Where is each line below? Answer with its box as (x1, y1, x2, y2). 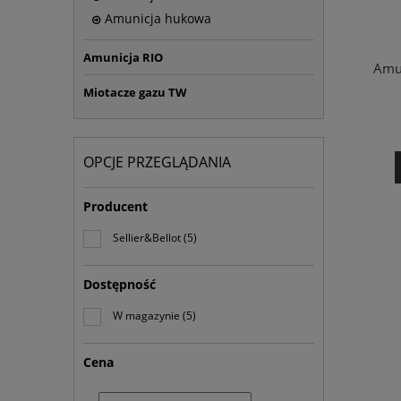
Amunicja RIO (83, 49, 163, 66)
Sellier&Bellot (113, 230, 181, 246)
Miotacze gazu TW (83, 84, 187, 101)
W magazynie (113, 308, 180, 324)
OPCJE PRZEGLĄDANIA (83, 152, 231, 173)
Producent (83, 198, 148, 216)
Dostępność (83, 276, 156, 294)
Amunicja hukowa (105, 10, 211, 28)
